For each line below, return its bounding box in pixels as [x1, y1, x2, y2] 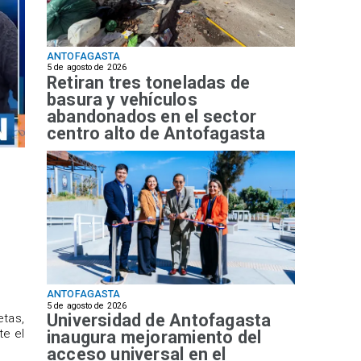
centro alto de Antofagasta [47, 122, 266, 143]
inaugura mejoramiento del [47, 327, 262, 348]
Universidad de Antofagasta [47, 310, 272, 331]
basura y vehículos [47, 89, 197, 110]
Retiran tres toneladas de [47, 72, 251, 93]
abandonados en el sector [47, 106, 256, 127]
